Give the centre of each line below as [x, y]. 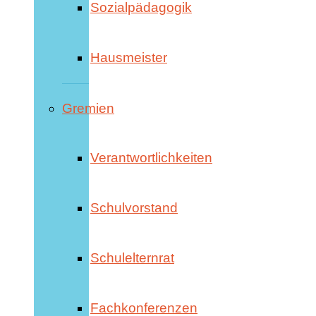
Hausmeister [129, 57]
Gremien [88, 108]
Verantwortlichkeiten [151, 157]
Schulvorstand [134, 207]
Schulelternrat [132, 257]
